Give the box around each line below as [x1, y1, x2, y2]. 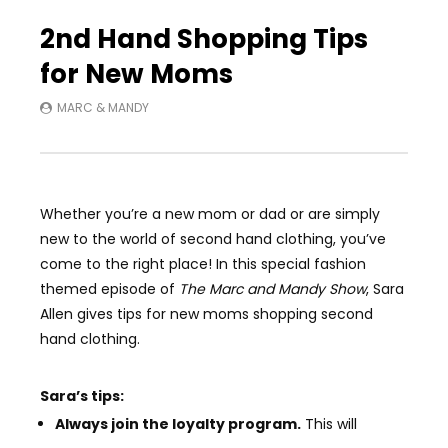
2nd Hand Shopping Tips [40, 20, 368, 57]
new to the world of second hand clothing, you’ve [40, 228, 386, 249]
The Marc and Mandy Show [179, 278, 366, 299]
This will [301, 413, 357, 434]
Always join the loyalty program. [55, 413, 301, 434]
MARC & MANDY [57, 98, 149, 116]
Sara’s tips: [40, 385, 124, 406]
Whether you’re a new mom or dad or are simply [40, 203, 380, 224]
